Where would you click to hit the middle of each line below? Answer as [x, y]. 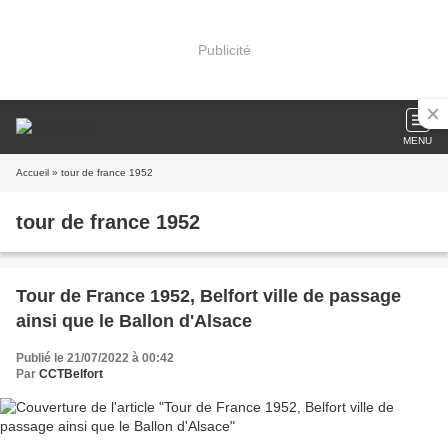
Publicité [224, 49]
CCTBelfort [71, 374]
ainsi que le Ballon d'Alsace [134, 321]
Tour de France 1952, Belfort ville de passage [208, 296]
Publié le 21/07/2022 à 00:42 [95, 358]
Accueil [32, 172]
